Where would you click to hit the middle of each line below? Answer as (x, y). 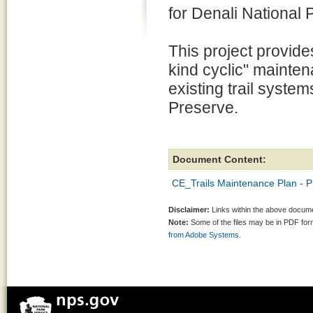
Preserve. (203, 108)
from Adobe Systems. (205, 235)
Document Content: (219, 159)
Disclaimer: (189, 210)
